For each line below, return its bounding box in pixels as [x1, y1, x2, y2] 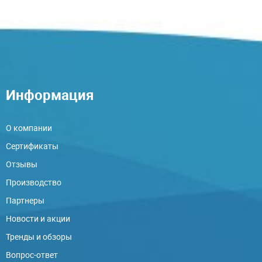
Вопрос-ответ [6, 249, 58, 260]
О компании [6, 122, 52, 133]
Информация [6, 85, 94, 104]
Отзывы [6, 158, 37, 170]
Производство [6, 177, 61, 188]
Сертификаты [6, 140, 58, 151]
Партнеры [6, 195, 44, 206]
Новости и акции [6, 213, 70, 224]
